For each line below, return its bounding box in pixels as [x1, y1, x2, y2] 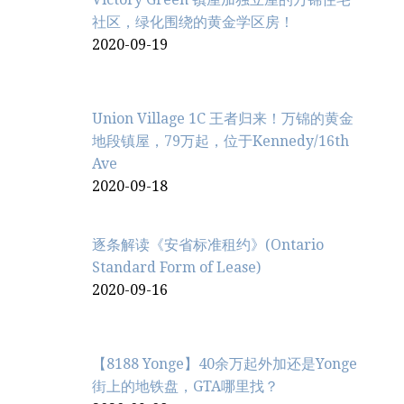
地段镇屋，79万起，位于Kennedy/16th [92, 132, 349, 150]
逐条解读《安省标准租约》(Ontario [92, 235, 324, 253]
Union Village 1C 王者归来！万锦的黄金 [92, 109, 353, 127]
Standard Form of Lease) [92, 258, 261, 276]
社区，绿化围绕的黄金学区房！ [92, 14, 294, 32]
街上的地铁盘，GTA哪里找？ [92, 377, 279, 395]
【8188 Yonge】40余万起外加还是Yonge [92, 354, 357, 372]
